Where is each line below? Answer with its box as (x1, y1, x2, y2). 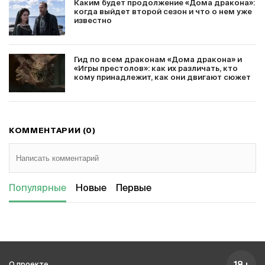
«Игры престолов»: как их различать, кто (74, 65, 238, 73)
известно (74, 17, 112, 25)
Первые (116, 184, 151, 193)
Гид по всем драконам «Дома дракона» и (74, 56, 242, 64)
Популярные (9, 184, 66, 193)
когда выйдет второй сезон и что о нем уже (74, 8, 252, 16)
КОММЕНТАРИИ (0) (9, 127, 96, 135)
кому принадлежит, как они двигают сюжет (74, 74, 251, 82)
